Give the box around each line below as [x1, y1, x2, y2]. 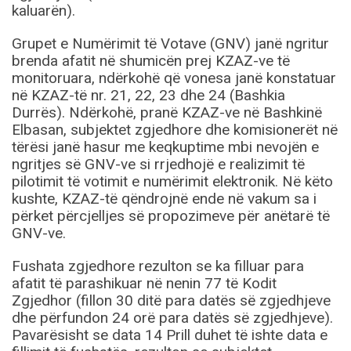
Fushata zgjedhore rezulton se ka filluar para [12, 257, 304, 276]
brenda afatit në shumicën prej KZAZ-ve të [12, 52, 290, 71]
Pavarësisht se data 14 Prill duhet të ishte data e [12, 326, 327, 345]
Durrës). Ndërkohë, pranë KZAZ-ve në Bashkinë [12, 103, 322, 122]
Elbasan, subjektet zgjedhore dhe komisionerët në [12, 121, 338, 139]
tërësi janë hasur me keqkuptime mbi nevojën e [12, 138, 319, 157]
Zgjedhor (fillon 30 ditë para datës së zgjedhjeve [12, 291, 331, 310]
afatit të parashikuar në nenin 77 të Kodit [12, 274, 277, 293]
